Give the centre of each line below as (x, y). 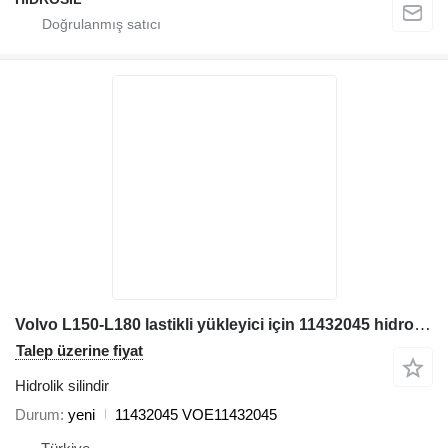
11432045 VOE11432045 (196, 414)
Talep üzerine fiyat (79, 350)
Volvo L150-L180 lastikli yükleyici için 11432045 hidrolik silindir (422, 324)
